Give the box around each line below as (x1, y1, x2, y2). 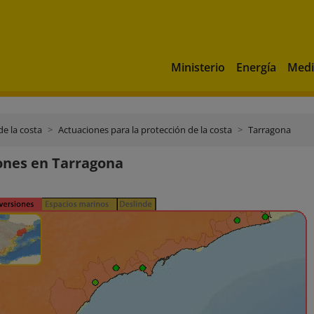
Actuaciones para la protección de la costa (58, 123, 232, 136)
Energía (236, 59, 276, 75)
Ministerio (171, 59, 225, 75)
